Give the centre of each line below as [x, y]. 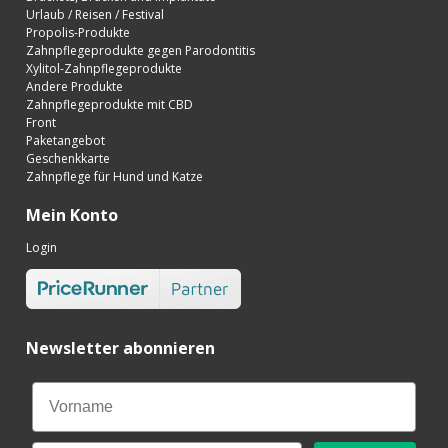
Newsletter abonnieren [120, 347]
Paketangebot [65, 140]
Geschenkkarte [68, 158]
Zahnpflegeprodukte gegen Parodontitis [140, 50]
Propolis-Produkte [78, 32]
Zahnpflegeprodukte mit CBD [109, 104]
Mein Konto [72, 214]
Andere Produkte [74, 86]
